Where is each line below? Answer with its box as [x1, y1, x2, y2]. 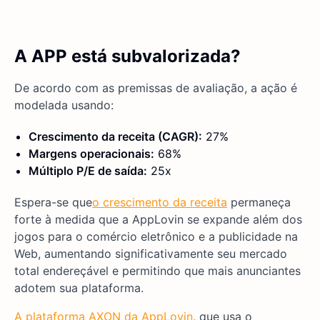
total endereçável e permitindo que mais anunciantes [14, 264, 301, 279]
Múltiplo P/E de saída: [29, 164, 147, 179]
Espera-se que [14, 195, 92, 210]
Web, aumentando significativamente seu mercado [14, 246, 287, 261]
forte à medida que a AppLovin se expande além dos [14, 212, 302, 227]
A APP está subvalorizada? [14, 46, 241, 67]
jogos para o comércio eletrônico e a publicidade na [14, 229, 298, 244]
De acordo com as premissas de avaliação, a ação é [14, 81, 297, 96]
